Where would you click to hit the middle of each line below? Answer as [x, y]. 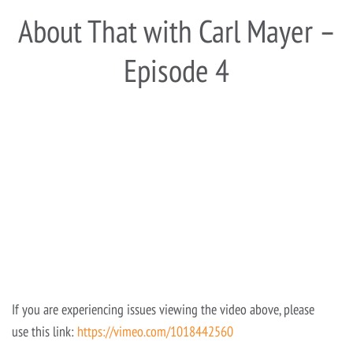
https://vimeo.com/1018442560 [155, 332]
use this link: [45, 332]
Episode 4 [176, 71]
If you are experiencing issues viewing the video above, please [163, 310]
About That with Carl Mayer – [176, 31]
